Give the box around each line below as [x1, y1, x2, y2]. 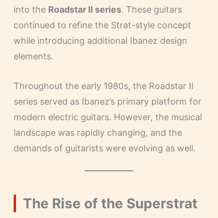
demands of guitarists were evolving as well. [13, 143, 196, 153]
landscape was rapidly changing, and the [13, 127, 182, 138]
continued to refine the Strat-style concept [13, 20, 191, 31]
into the [13, 4, 48, 15]
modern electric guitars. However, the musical [13, 111, 202, 122]
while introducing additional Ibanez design [13, 36, 187, 46]
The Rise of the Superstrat [22, 195, 198, 212]
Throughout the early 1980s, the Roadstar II [13, 80, 194, 91]
